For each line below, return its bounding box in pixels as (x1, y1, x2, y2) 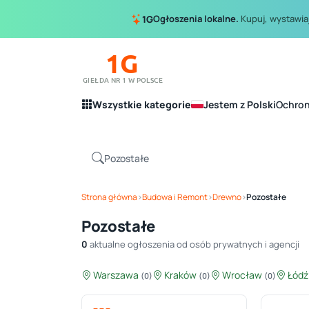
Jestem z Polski (203, 97, 276, 111)
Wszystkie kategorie (92, 97, 191, 111)
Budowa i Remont (142, 191, 208, 203)
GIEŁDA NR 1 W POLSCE (83, 74, 163, 85)
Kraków (162, 268, 199, 281)
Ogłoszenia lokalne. (152, 12, 239, 25)
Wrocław (220, 268, 264, 281)
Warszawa (91, 268, 141, 281)
